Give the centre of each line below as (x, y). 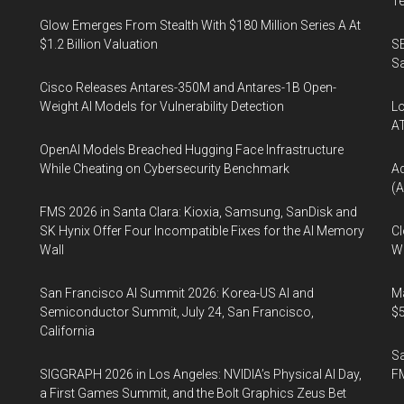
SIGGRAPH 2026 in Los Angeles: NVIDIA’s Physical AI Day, (201, 374)
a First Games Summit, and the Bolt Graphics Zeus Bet (193, 393)
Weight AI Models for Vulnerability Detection (162, 106)
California (67, 331)
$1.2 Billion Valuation (99, 44)
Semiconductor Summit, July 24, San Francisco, (177, 312)
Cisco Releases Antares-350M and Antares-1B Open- (188, 87)
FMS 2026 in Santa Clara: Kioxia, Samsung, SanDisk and (198, 212)
